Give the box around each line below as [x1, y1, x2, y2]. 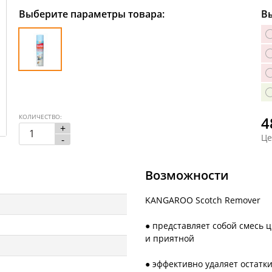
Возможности [145, 166, 229, 183]
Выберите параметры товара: [19, 7, 165, 21]
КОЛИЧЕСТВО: [19, 112, 62, 121]
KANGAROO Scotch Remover [145, 194, 260, 206]
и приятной [145, 232, 194, 244]
